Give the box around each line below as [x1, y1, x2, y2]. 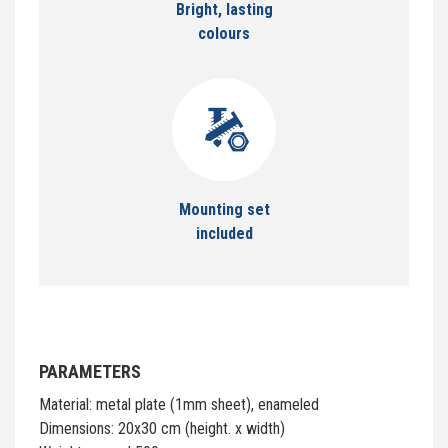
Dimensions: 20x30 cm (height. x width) [39, 418, 285, 438]
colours [198, 23, 250, 43]
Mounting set [178, 199, 270, 219]
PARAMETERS [39, 360, 141, 382]
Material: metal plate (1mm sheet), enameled [39, 394, 319, 414]
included [195, 223, 253, 243]
